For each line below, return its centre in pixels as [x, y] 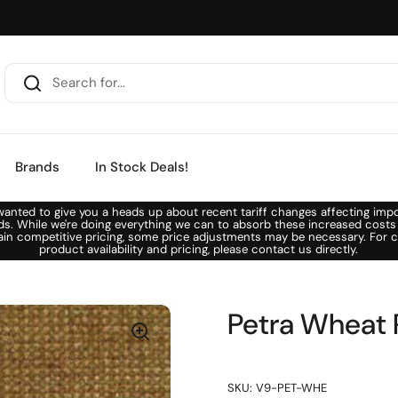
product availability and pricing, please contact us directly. [199, 249]
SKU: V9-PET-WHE [277, 388]
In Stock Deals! [142, 167]
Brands [37, 167]
